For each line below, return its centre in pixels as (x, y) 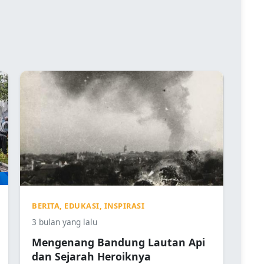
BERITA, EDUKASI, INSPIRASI (88, 206)
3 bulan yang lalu (65, 222)
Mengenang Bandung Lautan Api (118, 242)
